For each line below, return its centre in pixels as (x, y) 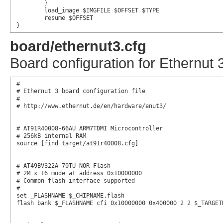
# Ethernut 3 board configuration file (81, 91)
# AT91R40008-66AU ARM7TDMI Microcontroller (89, 129)
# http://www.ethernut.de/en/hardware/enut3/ (91, 106)
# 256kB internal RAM (51, 136)
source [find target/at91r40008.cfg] (77, 144)
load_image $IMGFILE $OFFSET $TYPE (30, 11)
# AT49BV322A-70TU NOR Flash (63, 166)
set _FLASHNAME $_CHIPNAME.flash (70, 196)
